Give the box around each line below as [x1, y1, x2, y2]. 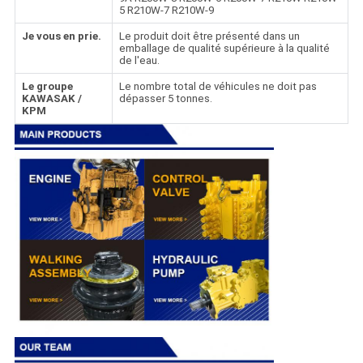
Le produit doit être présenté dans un [118, 30, 300, 43]
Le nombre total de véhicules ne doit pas [118, 80, 317, 93]
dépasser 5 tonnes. [118, 92, 212, 105]
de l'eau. [118, 54, 160, 67]
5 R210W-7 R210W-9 [118, 4, 214, 17]
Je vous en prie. [21, 30, 101, 43]
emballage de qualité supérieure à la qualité [118, 42, 330, 55]
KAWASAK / [21, 92, 82, 105]
